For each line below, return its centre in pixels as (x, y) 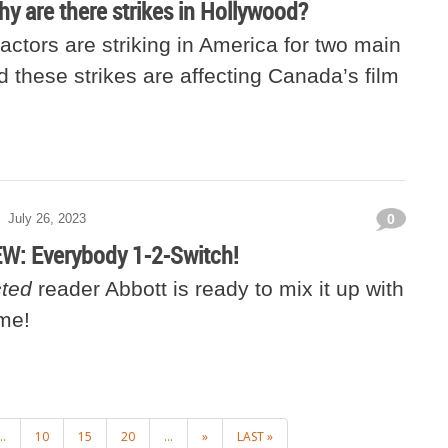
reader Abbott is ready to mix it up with (218, 288)
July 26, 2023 (47, 218)
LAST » (254, 436)
